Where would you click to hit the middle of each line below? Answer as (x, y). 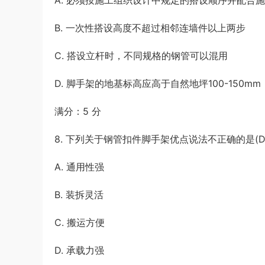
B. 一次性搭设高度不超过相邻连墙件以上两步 (150, 28)
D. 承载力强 (79, 250)
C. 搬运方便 (80, 222)
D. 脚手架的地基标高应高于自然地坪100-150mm (158, 83)
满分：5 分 (78, 111)
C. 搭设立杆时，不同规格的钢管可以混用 (141, 56)
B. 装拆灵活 (79, 195)
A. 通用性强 (79, 167)
